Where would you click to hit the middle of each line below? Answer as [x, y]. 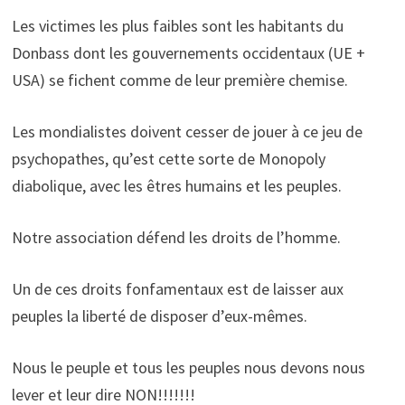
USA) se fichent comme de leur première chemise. [179, 80]
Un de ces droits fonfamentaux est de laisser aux [177, 288]
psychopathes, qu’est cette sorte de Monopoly [168, 158]
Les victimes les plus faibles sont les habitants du [177, 25]
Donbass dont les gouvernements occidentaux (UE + [188, 52]
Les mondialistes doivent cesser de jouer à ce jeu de [187, 131]
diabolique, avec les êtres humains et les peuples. [176, 185]
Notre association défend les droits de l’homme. [176, 237]
